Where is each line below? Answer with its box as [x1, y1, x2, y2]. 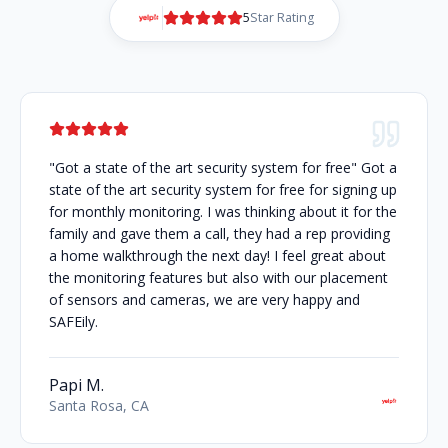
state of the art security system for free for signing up [49, 180, 397, 200]
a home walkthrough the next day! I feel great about [49, 246, 386, 266]
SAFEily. [49, 312, 98, 332]
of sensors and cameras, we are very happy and [49, 290, 360, 310]
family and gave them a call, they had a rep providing [49, 224, 390, 244]
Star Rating [249, 9, 314, 27]
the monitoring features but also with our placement [49, 268, 388, 288]
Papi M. [49, 374, 104, 397]
